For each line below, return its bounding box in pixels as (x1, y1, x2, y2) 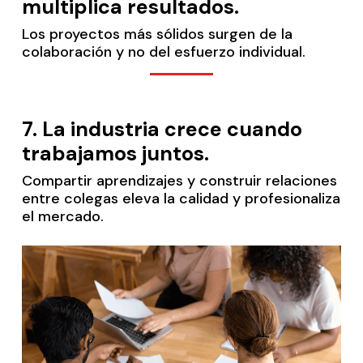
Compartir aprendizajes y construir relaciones (21, 170, 337, 190)
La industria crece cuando (41, 115, 302, 143)
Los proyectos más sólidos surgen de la (21, 23, 293, 44)
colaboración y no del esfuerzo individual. (21, 41, 305, 62)
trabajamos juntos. (21, 139, 209, 167)
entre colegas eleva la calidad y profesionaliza (21, 188, 340, 208)
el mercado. (21, 206, 104, 226)
